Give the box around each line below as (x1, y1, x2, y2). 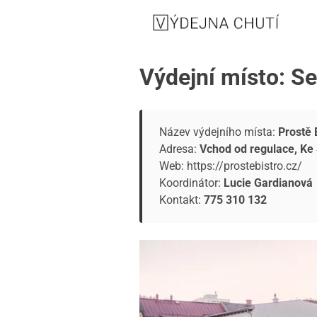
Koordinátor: (159, 175, 224, 190)
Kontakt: (159, 192, 204, 207)
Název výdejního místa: (159, 125, 278, 139)
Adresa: (159, 142, 200, 156)
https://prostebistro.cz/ (187, 158, 302, 173)
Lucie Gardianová (224, 175, 313, 190)
